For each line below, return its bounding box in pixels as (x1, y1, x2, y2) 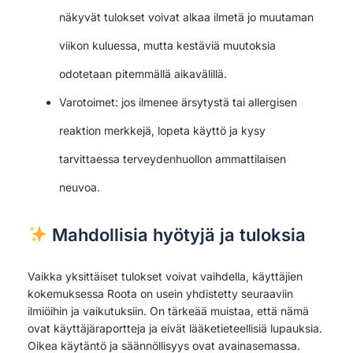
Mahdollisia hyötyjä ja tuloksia (47, 224, 307, 245)
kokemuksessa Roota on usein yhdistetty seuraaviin (28, 286, 293, 300)
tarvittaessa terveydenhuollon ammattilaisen (59, 151, 286, 165)
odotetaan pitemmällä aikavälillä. (59, 66, 227, 80)
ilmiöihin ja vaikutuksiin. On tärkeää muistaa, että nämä (28, 303, 309, 318)
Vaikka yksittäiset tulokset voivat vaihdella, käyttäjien (28, 269, 303, 283)
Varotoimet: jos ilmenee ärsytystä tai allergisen (59, 95, 297, 109)
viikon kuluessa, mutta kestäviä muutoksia (59, 38, 276, 52)
